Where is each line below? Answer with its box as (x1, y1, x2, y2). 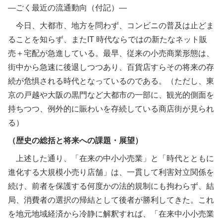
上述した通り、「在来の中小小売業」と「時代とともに (16, 154, 214, 163)
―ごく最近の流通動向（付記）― (8, 3, 127, 12)
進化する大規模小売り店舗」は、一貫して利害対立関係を (8, 167, 214, 176)
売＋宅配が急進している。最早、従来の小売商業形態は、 (8, 49, 214, 57)
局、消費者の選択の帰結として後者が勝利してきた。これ (8, 195, 214, 204)
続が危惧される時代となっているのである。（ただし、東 (8, 76, 214, 85)
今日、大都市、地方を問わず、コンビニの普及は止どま (16, 21, 214, 30)
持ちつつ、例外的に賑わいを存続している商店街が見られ (8, 104, 214, 113)
